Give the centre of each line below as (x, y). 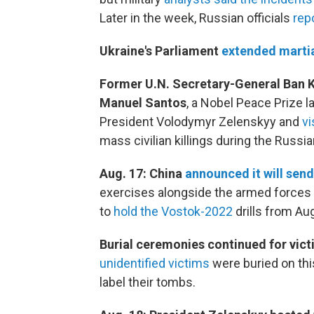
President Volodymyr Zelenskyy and (201, 122)
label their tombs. (148, 282)
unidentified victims (155, 264)
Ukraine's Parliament (161, 51)
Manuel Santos (143, 103)
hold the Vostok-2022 (173, 212)
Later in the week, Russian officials (196, 18)
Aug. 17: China (142, 174)
